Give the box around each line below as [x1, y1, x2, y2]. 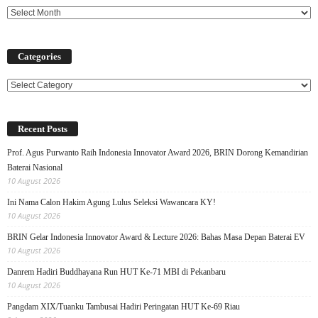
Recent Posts [18, 124, 67, 135]
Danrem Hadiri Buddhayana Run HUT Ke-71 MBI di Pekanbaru [7, 267, 226, 278]
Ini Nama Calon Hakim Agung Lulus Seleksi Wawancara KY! [7, 197, 216, 208]
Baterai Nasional [7, 163, 62, 173]
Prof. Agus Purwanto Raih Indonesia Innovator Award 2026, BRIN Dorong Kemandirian [7, 148, 308, 158]
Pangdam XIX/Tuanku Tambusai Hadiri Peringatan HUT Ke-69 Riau [7, 302, 240, 312]
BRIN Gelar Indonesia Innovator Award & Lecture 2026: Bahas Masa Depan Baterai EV [7, 232, 305, 243]
